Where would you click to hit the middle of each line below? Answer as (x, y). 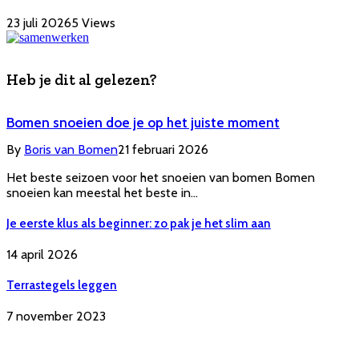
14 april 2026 (42, 254)
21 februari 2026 (163, 149)
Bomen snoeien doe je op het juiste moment (143, 122)
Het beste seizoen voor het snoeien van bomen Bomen (161, 177)
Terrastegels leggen (62, 285)
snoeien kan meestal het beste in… (102, 192)
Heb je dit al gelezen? (82, 80)
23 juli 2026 (39, 23)
